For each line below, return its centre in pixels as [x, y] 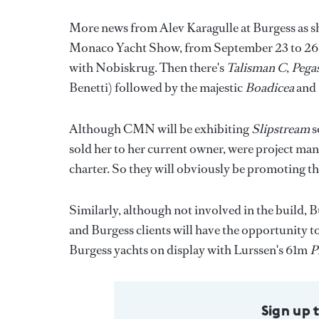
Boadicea [270, 88]
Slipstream [281, 129]
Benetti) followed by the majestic [157, 88]
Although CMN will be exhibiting [160, 129]
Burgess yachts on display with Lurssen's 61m [189, 250]
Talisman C [256, 68]
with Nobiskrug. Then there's [148, 68]
